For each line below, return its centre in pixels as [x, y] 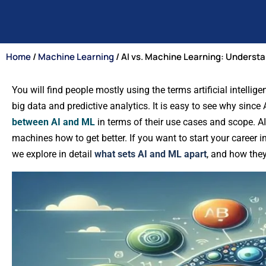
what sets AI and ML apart [151, 154]
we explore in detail [53, 154]
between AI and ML [55, 122]
